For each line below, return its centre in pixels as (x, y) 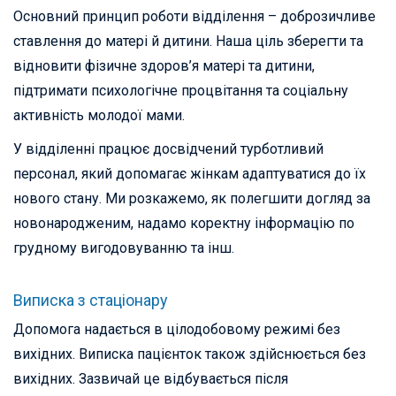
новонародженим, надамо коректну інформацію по (184, 224)
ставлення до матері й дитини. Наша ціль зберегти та (188, 42)
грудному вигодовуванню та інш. (124, 248)
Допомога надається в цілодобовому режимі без (177, 330)
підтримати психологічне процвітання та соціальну (181, 91)
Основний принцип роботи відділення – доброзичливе (194, 17)
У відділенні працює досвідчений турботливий (168, 149)
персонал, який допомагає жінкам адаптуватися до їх (190, 174)
